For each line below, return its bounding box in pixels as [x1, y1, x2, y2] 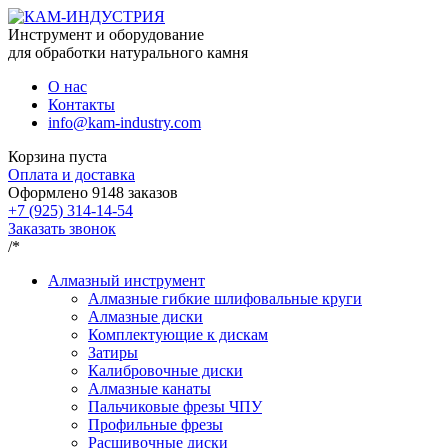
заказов [124, 184, 178, 201]
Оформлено [8, 184, 92, 201]
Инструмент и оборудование [8, 26, 204, 43]
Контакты [48, 96, 115, 113]
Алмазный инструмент [48, 272, 205, 289]
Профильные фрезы [88, 416, 223, 433]
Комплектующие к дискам [88, 326, 268, 343]
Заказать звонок [8, 220, 116, 237]
